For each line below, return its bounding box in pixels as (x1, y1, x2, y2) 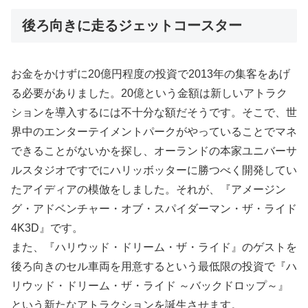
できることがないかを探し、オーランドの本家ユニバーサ (11, 145, 297, 157)
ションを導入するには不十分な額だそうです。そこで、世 (11, 107, 297, 119)
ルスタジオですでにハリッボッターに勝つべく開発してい (11, 164, 297, 177)
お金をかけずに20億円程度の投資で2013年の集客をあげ (11, 68, 290, 80)
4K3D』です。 (11, 222, 83, 234)
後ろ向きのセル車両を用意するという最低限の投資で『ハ (11, 261, 297, 273)
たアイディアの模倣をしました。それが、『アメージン (11, 184, 286, 196)
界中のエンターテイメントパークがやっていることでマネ (11, 126, 297, 138)
